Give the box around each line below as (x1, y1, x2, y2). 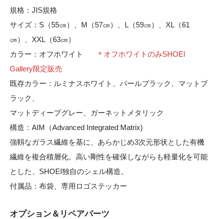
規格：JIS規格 (10, 5, 57, 14)
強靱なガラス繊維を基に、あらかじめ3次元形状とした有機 (10, 137, 204, 146)
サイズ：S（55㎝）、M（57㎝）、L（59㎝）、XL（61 (10, 20, 190, 29)
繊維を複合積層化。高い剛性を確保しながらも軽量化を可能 (10, 152, 208, 161)
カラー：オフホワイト (10, 49, 90, 58)
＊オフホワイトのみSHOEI (96, 49, 185, 58)
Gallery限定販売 (10, 64, 62, 73)
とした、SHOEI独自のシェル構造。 (10, 167, 128, 175)
